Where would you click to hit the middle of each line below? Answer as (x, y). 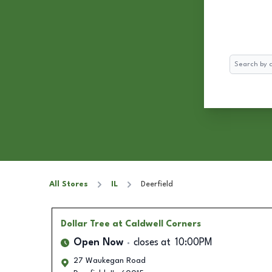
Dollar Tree (85, 224)
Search (241, 60)
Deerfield (157, 184)
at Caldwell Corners (156, 224)
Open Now (98, 243)
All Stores (69, 184)
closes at (152, 243)
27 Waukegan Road (109, 261)
